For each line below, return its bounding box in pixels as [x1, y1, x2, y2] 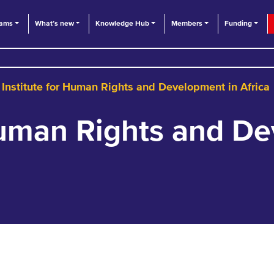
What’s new [34, 20, 74, 28]
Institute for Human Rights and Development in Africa [2, 82, 270, 94]
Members [171, 20, 203, 28]
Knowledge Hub [95, 20, 150, 28]
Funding [224, 20, 252, 28]
